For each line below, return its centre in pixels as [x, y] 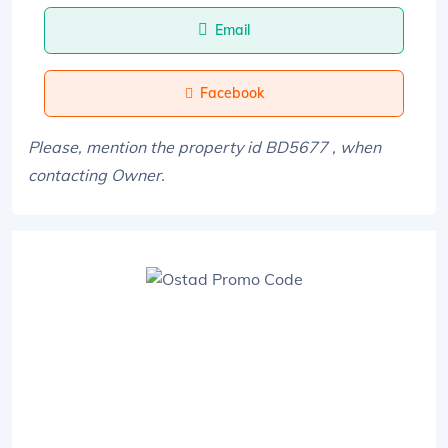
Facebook [231, 92]
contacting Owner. [96, 174]
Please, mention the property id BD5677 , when [204, 146]
